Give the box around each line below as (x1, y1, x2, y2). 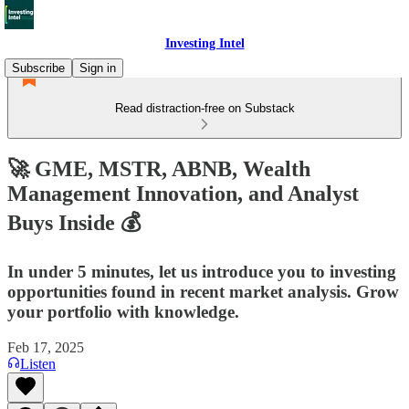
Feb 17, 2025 (7, 339, 84, 355)
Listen (20, 355, 56, 372)
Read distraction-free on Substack (114, 101, 295, 115)
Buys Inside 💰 (7, 210, 142, 235)
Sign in (79, 61, 116, 75)
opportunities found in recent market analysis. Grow (7, 281, 399, 301)
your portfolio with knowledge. (7, 301, 239, 321)
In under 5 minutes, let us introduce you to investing (7, 261, 396, 281)
